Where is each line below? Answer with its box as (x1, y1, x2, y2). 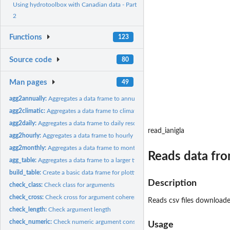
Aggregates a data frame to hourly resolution (43, 132, 162, 139)
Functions (9, 33, 43, 42)
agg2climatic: (9, 107, 47, 114)
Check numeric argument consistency (53, 218, 155, 225)
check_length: (9, 206, 49, 213)
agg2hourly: (9, 132, 43, 139)
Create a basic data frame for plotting (43, 169, 143, 176)
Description (148, 179, 197, 187)
